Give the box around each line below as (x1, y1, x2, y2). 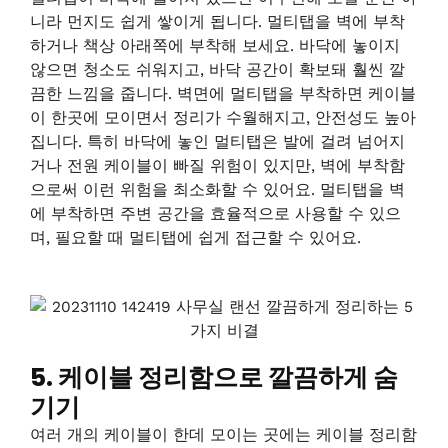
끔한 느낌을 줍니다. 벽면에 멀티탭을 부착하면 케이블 (30, 85, 416, 104)
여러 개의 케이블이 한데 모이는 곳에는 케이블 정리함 (30, 425, 417, 444)
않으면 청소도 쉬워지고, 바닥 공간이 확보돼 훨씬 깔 (30, 61, 405, 80)
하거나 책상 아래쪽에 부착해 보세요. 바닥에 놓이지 (30, 37, 400, 56)
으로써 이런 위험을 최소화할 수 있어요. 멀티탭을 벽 (30, 181, 405, 200)
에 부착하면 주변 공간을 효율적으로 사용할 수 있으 (30, 205, 401, 224)
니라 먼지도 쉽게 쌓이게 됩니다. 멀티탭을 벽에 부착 (30, 13, 405, 32)
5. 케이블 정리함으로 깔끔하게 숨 (30, 359, 398, 395)
